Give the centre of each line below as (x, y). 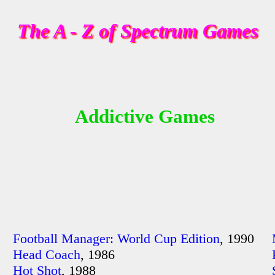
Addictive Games (145, 117)
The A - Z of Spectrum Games (137, 31)
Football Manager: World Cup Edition (117, 238)
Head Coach (47, 254)
